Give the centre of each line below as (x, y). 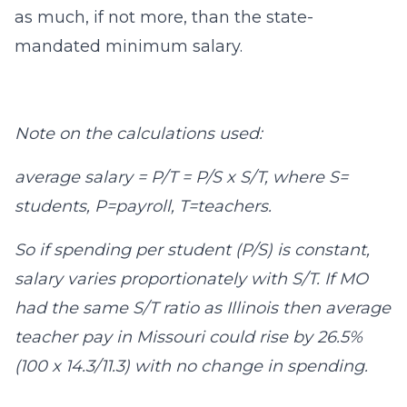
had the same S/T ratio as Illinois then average (203, 308)
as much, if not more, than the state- (164, 17)
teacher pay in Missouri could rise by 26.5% (189, 337)
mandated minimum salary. (129, 46)
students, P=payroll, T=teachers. (143, 206)
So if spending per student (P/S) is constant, (192, 250)
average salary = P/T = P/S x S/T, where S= (181, 177)
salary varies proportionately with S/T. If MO (191, 279)
